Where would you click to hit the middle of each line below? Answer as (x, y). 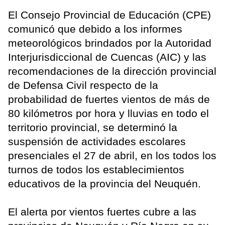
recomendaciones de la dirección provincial (112, 71)
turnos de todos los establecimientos (96, 169)
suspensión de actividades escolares (97, 141)
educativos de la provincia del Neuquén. (104, 183)
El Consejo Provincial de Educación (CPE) (109, 15)
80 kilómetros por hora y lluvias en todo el (108, 113)
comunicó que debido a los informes (95, 29)
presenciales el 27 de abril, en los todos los (112, 155)
